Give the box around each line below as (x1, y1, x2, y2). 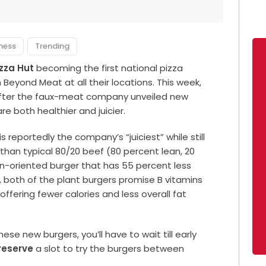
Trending (35, 40, 70, 52)
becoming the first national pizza (36, 61, 183, 74)
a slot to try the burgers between (33, 242, 185, 255)
